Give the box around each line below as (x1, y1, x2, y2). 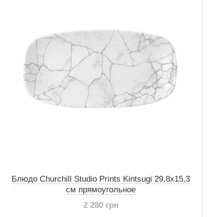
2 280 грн (83, 201, 119, 210)
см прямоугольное (66, 185, 136, 194)
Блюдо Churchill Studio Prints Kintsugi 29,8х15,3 (12, 174, 190, 184)
